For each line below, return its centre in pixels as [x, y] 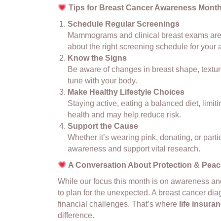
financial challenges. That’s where [119, 204]
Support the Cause [103, 126]
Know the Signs [97, 58]
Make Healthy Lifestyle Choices [126, 92]
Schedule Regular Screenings [124, 24]
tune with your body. [103, 81]
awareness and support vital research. [134, 149]
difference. [76, 216]
